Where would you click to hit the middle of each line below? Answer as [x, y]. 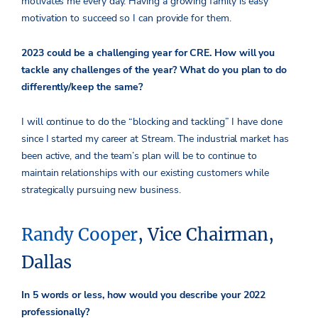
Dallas [47, 263]
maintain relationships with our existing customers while [146, 173]
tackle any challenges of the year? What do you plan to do [154, 70]
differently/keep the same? [84, 87]
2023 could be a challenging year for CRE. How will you [148, 53]
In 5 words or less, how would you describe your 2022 [144, 295]
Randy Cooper [80, 235]
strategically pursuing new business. [101, 190]
